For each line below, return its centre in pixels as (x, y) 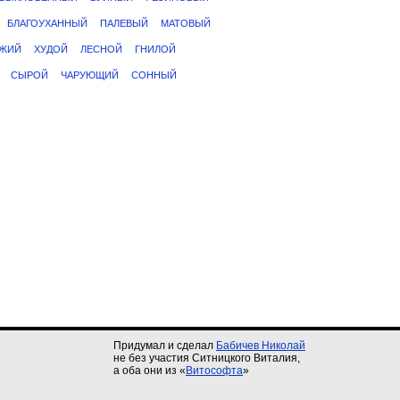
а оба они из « (150, 371)
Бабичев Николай (261, 346)
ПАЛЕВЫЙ (124, 23)
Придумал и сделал (165, 346)
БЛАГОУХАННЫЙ (47, 23)
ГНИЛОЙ (155, 49)
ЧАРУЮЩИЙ (90, 75)
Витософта (214, 371)
